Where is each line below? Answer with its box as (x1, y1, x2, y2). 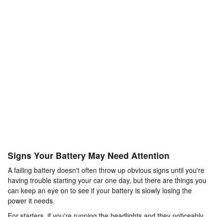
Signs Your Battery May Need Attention (8, 149, 170, 161)
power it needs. (8, 196, 55, 206)
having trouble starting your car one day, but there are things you (8, 175, 206, 186)
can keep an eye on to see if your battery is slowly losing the (8, 186, 192, 196)
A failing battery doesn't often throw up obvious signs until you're (8, 165, 204, 175)
